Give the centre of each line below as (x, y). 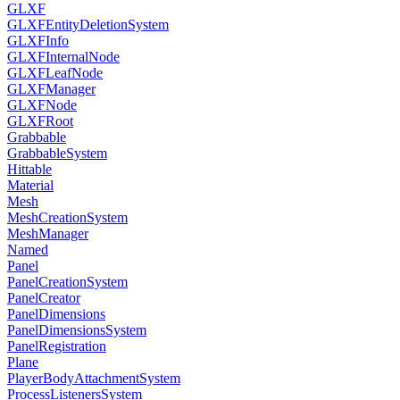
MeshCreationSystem (67, 217)
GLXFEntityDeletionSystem (88, 25)
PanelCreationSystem (67, 282)
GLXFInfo (38, 41)
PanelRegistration (57, 346)
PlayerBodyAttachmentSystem (94, 378)
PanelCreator (44, 298)
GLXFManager (51, 89)
